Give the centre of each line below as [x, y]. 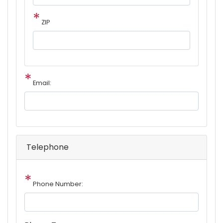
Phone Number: [58, 184]
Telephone [48, 147]
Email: [42, 83]
